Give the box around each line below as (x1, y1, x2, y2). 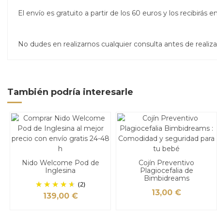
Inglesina (45, 166, 76, 175)
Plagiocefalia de (139, 166, 193, 175)
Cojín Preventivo (139, 158, 194, 168)
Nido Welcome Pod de (21, 158, 99, 168)
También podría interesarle (7, 86, 133, 97)
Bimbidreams (143, 174, 189, 183)
